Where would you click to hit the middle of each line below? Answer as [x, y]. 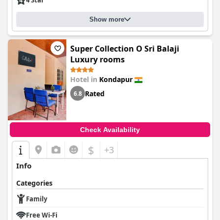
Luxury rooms [97, 59]
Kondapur [116, 79]
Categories [34, 183]
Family [37, 199]
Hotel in [85, 79]
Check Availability [110, 130]
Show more [107, 19]
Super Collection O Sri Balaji [125, 49]
